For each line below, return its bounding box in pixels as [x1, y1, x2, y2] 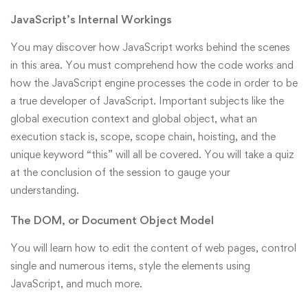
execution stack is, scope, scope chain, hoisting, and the [10, 130, 276, 144]
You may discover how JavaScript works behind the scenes [10, 41, 290, 54]
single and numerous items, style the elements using [10, 259, 250, 273]
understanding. [10, 184, 79, 197]
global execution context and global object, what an [10, 112, 257, 126]
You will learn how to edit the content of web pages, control [10, 241, 296, 255]
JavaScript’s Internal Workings [10, 12, 172, 27]
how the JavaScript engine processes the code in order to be [10, 76, 298, 90]
